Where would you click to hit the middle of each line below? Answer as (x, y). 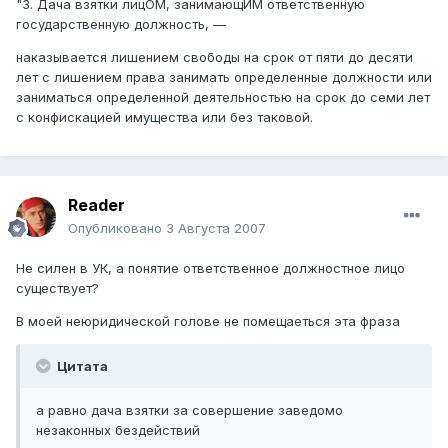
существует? (57, 288)
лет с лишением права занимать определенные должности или (224, 76)
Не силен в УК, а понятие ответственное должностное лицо (210, 268)
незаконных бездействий (118, 430)
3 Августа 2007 (216, 228)
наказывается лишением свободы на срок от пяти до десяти (214, 56)
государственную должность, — (121, 23)
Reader (96, 205)
